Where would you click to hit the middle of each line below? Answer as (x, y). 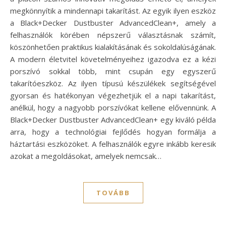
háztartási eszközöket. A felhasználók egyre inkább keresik (113, 144)
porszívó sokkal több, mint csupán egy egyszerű (113, 71)
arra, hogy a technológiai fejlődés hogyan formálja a (113, 132)
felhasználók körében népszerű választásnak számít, (113, 35)
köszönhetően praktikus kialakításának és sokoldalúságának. (113, 47)
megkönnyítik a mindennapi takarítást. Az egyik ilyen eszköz (113, 11)
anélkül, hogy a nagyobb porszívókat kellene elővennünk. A (113, 107)
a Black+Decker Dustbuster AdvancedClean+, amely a (113, 23)
